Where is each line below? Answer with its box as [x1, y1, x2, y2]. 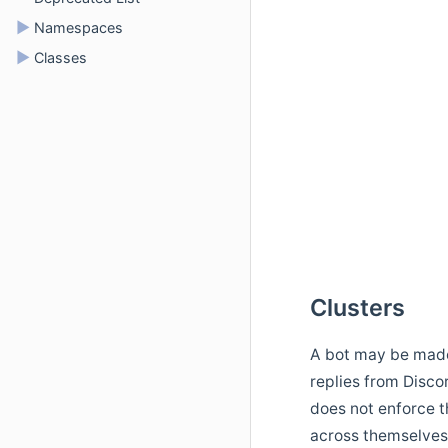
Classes [34, 49, 87, 66]
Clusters [310, 292, 406, 322]
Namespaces [34, 19, 123, 36]
